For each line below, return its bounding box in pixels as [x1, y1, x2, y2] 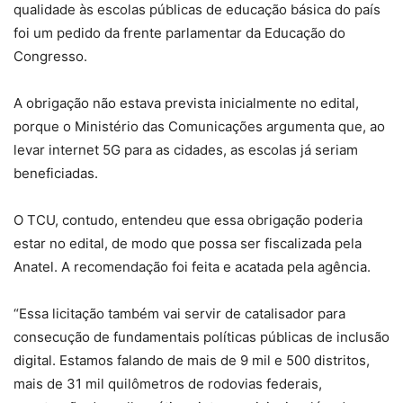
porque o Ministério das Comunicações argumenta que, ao [13, 118, 385, 136]
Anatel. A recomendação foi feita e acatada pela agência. [13, 258, 371, 276]
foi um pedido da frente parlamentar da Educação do [13, 24, 345, 42]
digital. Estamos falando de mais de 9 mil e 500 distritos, [13, 352, 370, 370]
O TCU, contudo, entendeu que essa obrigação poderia [13, 211, 363, 229]
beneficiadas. [13, 165, 98, 183]
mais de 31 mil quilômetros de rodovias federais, [13, 375, 322, 393]
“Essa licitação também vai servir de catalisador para [13, 305, 345, 323]
